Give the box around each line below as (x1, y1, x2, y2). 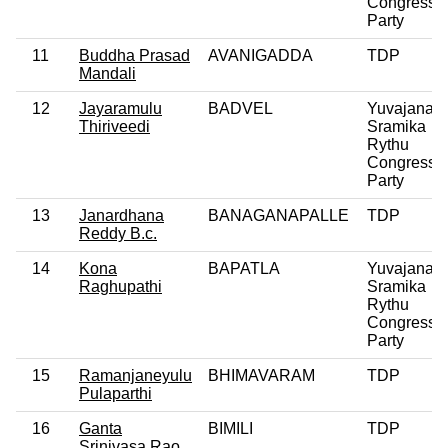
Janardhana (79, 206, 164, 224)
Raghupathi (79, 277, 162, 295)
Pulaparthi (79, 384, 152, 402)
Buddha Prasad (79, 46, 190, 64)
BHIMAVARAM (208, 366, 315, 384)
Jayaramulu (79, 99, 162, 117)
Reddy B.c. (79, 224, 157, 242)
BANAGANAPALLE (208, 206, 349, 224)
